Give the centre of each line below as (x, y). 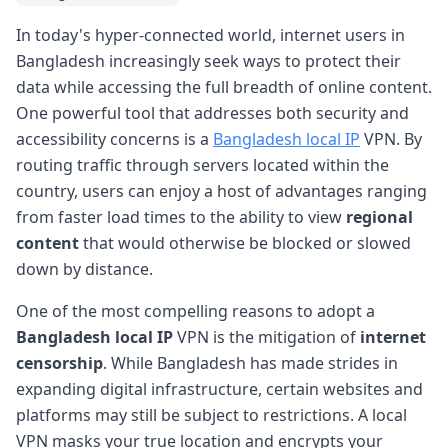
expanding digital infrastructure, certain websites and (219, 388)
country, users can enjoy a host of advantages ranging (221, 190)
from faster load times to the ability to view (181, 216)
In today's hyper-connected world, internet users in (210, 34)
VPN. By (391, 138)
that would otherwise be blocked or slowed (245, 242)
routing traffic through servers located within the (202, 164)
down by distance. (84, 268)
